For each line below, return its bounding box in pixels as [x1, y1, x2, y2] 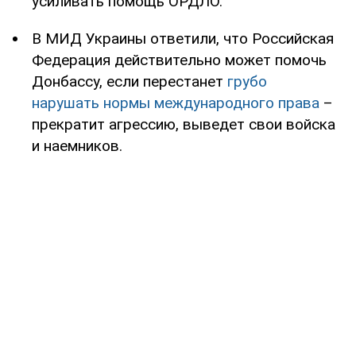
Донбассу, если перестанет [32, 72, 227, 91]
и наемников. [32, 136, 122, 155]
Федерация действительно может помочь [32, 50, 327, 69]
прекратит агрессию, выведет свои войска [32, 114, 335, 133]
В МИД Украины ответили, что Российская [32, 29, 334, 48]
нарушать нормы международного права [32, 93, 319, 112]
